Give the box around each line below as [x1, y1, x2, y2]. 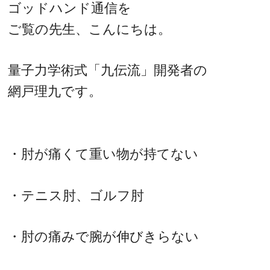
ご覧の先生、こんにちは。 [8, 21, 172, 37]
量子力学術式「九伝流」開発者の [8, 63, 208, 78]
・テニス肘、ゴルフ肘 [8, 187, 145, 203]
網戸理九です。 [8, 84, 102, 99]
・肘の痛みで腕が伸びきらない [8, 229, 199, 245]
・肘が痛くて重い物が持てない [8, 146, 199, 162]
